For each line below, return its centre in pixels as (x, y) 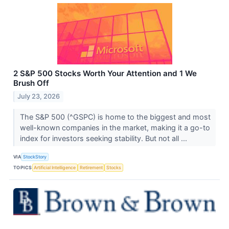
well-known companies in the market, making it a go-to (115, 128)
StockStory (35, 156)
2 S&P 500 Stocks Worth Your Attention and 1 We (105, 74)
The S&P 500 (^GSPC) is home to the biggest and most (115, 117)
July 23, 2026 (39, 97)
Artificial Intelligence (55, 167)
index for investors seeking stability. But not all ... (104, 139)
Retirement (91, 167)
